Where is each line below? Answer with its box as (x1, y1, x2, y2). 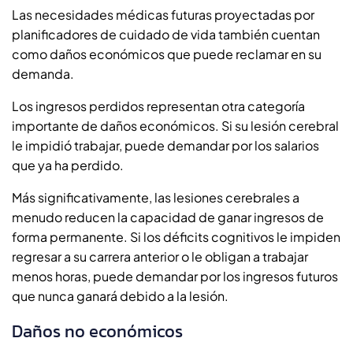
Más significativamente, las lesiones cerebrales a (12, 188, 299, 206)
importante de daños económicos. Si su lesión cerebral (12, 117, 339, 134)
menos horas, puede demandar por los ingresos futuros (12, 267, 338, 284)
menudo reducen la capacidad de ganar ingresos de (12, 208, 324, 225)
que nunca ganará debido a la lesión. (12, 287, 229, 304)
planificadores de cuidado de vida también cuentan (12, 25, 320, 43)
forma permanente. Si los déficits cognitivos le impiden (12, 228, 340, 245)
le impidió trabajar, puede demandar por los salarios (12, 136, 319, 154)
